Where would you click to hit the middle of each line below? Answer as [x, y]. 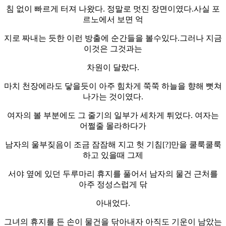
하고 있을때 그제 [113, 155]
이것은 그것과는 [113, 48]
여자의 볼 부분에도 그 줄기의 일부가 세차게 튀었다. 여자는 [113, 115]
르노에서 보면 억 [113, 19]
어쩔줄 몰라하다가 [113, 126]
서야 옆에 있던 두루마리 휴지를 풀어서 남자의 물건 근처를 [113, 174]
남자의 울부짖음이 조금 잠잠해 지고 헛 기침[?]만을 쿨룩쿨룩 [113, 144]
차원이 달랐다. [113, 67]
